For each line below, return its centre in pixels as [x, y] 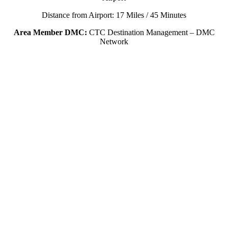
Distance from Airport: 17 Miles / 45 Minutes [114, 15]
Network [114, 42]
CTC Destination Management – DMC [151, 33]
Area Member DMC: [50, 33]
